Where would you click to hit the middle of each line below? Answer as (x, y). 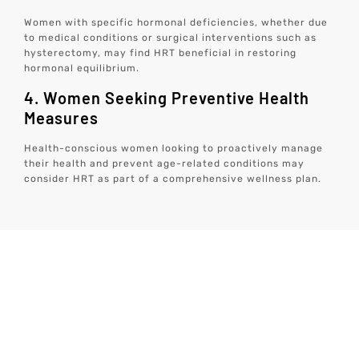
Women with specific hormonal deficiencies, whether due (176, 23)
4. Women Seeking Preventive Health (167, 97)
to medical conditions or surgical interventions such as (171, 38)
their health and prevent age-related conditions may (165, 163)
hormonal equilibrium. (82, 69)
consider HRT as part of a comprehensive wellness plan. (173, 178)
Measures (62, 117)
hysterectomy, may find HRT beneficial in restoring (161, 53)
